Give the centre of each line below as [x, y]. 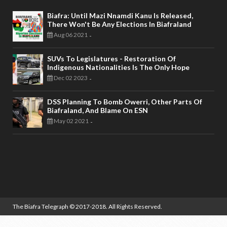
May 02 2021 [71, 121]
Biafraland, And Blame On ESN [98, 110]
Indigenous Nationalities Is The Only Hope [118, 67]
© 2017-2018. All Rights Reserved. [116, 207]
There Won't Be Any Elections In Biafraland [119, 24]
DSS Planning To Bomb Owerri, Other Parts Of [125, 102]
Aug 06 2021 [70, 35]
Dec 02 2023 [70, 78]
